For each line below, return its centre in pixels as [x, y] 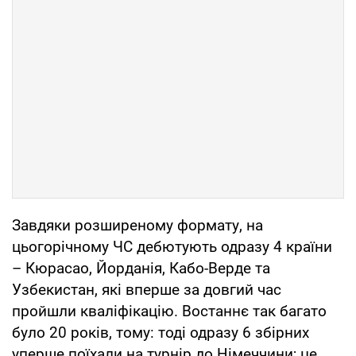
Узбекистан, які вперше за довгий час [147, 289]
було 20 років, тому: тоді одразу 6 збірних [161, 332]
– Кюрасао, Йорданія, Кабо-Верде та [141, 268]
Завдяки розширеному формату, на [137, 225]
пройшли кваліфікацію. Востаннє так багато [169, 311]
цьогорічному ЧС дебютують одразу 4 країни [172, 246]
